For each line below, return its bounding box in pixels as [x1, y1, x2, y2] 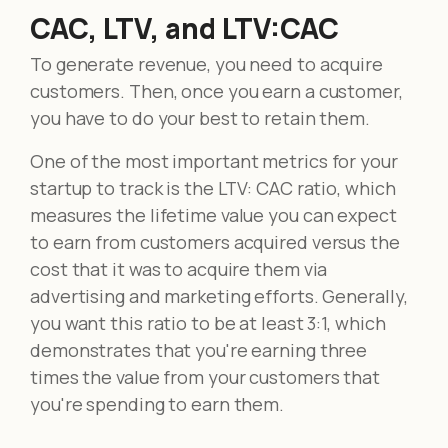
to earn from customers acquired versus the [30, 229, 400, 254]
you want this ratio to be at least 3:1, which [30, 310, 386, 335]
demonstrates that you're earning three [30, 337, 368, 362]
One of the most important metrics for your [30, 148, 398, 173]
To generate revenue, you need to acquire [30, 51, 383, 76]
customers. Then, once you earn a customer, [30, 78, 403, 103]
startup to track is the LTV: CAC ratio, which [30, 175, 396, 200]
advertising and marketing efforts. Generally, [30, 283, 408, 308]
